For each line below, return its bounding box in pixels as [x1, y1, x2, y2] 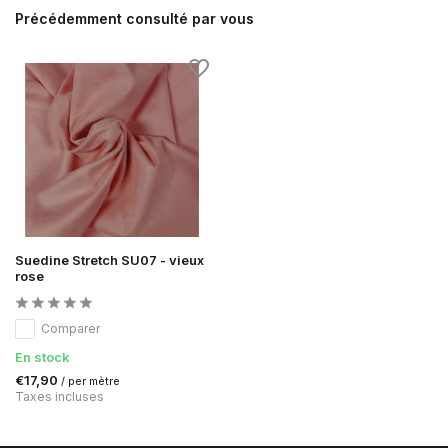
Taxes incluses [15, 388, 104, 404]
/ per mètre [61, 373, 120, 388]
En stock [15, 348, 70, 365]
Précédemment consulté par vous [15, 10, 254, 28]
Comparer [41, 320, 100, 336]
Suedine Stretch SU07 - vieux [15, 251, 204, 268]
